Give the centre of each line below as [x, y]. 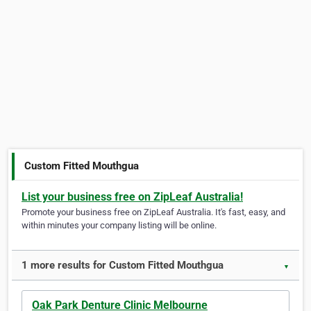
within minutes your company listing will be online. [119, 226]
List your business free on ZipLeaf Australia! [132, 197]
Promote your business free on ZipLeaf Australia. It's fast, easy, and [153, 212]
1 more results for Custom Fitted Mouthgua [123, 266]
